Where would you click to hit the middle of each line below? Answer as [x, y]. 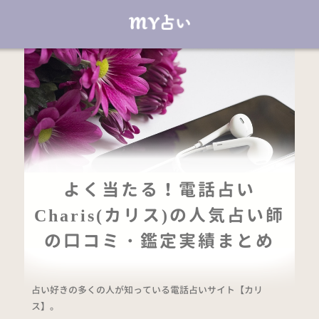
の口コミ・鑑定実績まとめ [159, 241]
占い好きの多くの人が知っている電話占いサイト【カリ [147, 290]
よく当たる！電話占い [159, 190]
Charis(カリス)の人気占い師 [159, 215]
